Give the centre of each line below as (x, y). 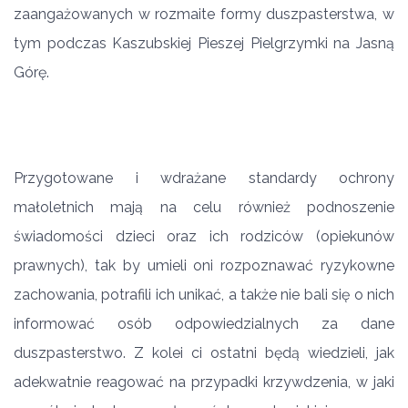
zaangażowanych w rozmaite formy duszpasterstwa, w (204, 14)
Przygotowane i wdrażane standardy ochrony (204, 178)
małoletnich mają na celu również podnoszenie (204, 207)
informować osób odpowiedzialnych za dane (204, 324)
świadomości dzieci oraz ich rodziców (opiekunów (204, 236)
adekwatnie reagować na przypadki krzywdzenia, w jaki (204, 382)
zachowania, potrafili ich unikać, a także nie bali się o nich (204, 295)
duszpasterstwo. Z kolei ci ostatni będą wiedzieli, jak (204, 353)
